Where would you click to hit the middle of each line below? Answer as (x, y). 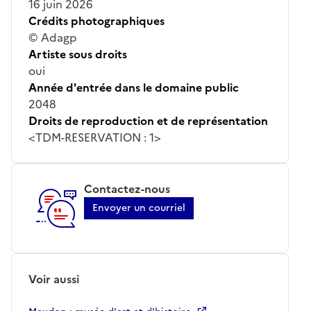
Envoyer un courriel (139, 208)
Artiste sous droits (78, 54)
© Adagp (53, 37)
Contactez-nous (127, 188)
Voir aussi (54, 279)
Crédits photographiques (96, 20)
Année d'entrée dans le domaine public (134, 87)
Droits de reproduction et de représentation (148, 120)
